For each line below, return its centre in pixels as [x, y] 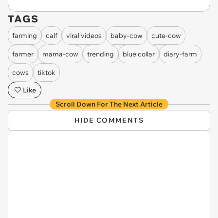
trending [100, 54]
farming [25, 35]
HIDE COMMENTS [109, 120]
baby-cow [127, 35]
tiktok [46, 72]
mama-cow [60, 54]
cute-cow [166, 35]
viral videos [84, 35]
